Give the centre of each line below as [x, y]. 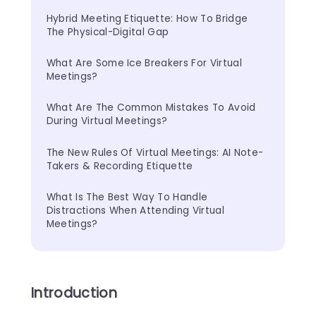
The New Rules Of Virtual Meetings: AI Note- [155, 152]
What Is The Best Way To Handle [128, 197]
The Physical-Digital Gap [108, 32]
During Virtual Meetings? [107, 121]
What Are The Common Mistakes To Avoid [152, 108]
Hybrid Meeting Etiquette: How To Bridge [148, 18]
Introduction [74, 293]
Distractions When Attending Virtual [137, 211]
